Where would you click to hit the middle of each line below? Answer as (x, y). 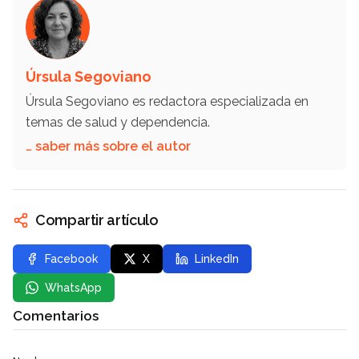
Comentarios (56, 315)
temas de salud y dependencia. (119, 123)
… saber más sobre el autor (108, 147)
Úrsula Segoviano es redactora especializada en (167, 102)
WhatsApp (73, 288)
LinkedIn (217, 259)
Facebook (71, 259)
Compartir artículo (97, 220)
